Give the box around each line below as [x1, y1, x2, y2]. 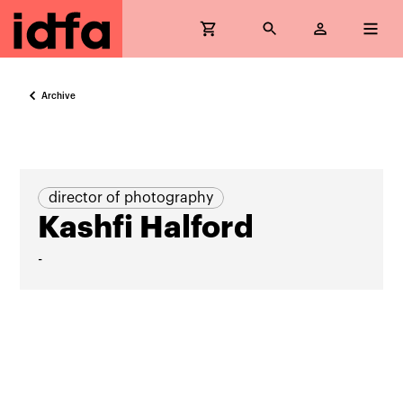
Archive [41, 91, 76, 101]
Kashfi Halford [38, 212, 255, 243]
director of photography [49, 191, 214, 205]
